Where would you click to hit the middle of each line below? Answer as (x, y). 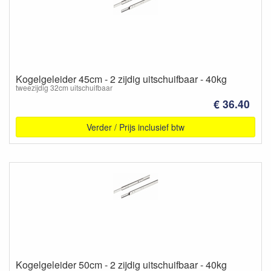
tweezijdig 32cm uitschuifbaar (64, 87)
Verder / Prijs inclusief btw (135, 127)
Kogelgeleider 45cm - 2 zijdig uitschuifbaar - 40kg (121, 79)
